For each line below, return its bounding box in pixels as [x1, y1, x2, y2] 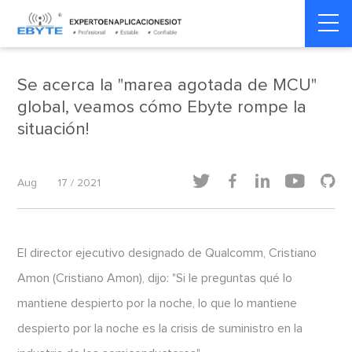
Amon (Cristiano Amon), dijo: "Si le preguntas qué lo [17, 272, 293, 284]
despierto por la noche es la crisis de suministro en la [17, 322, 303, 335]
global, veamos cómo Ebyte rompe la [17, 99, 307, 116]
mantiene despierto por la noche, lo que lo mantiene [17, 297, 298, 310]
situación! [17, 121, 90, 138]
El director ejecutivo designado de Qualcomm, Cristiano [17, 247, 317, 259]
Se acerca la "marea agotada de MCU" [17, 77, 317, 94]
